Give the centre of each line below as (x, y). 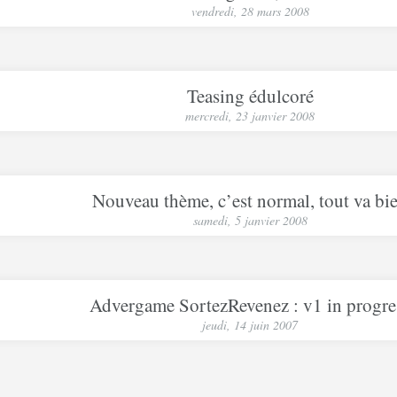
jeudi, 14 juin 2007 (250, 325)
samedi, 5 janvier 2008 (250, 220)
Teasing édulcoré (250, 96)
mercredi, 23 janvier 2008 (250, 116)
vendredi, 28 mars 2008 (250, 11)
